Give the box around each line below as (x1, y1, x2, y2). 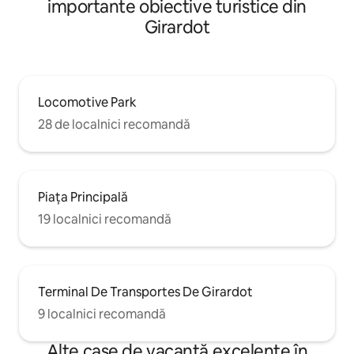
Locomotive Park (38, 94, 137, 111)
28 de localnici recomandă (38, 116, 190, 134)
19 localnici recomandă (38, 211, 171, 228)
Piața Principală (38, 189, 128, 206)
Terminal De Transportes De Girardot (38, 284, 253, 301)
